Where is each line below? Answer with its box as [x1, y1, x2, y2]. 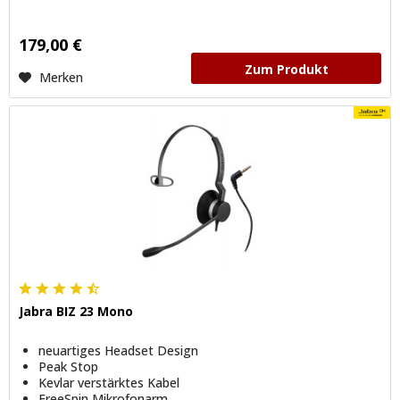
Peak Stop [38, 358, 99, 376]
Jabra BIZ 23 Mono [19, 303, 134, 321]
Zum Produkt [244, 60, 329, 78]
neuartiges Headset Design [38, 342, 199, 360]
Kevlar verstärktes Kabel [38, 374, 180, 392]
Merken [39, 68, 84, 86]
